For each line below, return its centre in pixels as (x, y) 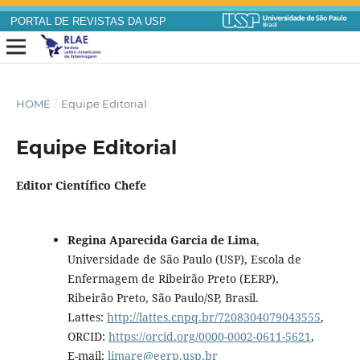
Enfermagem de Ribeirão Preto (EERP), (173, 278)
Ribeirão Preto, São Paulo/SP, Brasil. (163, 297)
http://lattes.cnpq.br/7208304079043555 (213, 317)
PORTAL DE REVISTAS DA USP (88, 22)
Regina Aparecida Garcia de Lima (162, 239)
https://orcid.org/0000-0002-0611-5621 (209, 336)
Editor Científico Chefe (81, 186)
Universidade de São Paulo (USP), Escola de (184, 259)
